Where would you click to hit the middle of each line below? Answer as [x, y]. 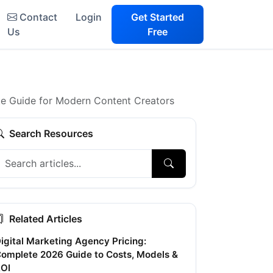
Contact [39, 17]
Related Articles [46, 218]
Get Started [158, 17]
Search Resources [51, 133]
